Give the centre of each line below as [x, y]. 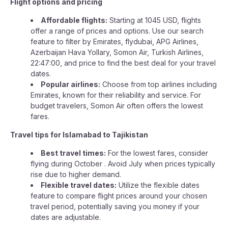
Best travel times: [73, 153]
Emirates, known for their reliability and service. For [116, 95]
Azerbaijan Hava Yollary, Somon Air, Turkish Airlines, [117, 52]
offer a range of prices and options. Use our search [117, 31]
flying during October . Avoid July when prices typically [123, 164]
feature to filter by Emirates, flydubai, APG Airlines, [115, 41]
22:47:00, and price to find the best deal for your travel [123, 63]
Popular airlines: [70, 84]
